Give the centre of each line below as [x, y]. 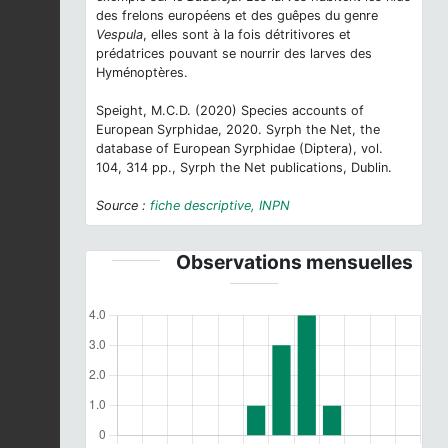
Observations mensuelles [294, 262]
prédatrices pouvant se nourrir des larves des [234, 54]
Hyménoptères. [142, 73]
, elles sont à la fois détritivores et [247, 35]
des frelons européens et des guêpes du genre [237, 16]
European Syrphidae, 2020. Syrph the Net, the [238, 130]
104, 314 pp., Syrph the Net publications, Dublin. [244, 168]
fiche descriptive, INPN [220, 206]
